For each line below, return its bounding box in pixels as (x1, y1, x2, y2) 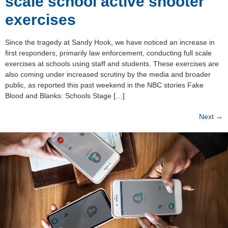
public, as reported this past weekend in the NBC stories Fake (5, 80, 204, 89)
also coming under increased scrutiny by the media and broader (5, 70, 211, 78)
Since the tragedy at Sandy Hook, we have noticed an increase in (5, 38, 215, 46)
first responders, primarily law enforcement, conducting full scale (5, 48, 212, 57)
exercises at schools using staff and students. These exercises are (5, 59, 219, 68)
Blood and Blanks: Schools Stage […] (5, 91, 125, 100)
